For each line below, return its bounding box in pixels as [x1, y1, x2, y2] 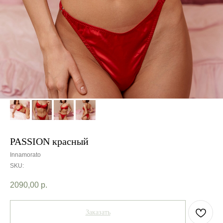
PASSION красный [10, 136, 89, 147]
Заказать [85, 209, 111, 217]
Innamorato [10, 151, 41, 158]
